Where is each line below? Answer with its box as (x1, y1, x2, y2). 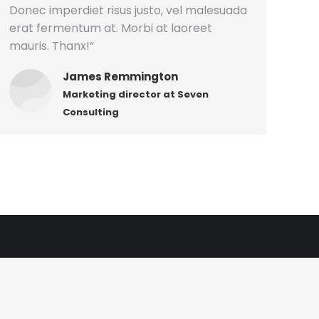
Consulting (63, 105, 119, 119)
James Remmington (63, 69, 178, 84)
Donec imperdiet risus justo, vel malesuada (9, 2, 247, 19)
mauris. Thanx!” (9, 38, 94, 54)
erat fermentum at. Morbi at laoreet (9, 20, 212, 36)
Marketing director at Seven (63, 88, 209, 101)
